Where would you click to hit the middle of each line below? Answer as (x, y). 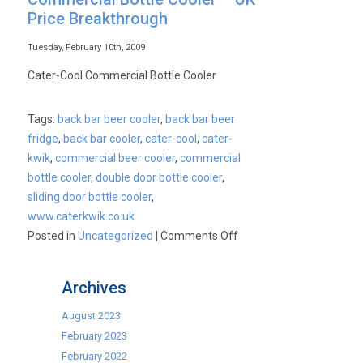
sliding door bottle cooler (90, 197)
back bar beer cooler (109, 119)
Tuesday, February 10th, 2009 (87, 47)
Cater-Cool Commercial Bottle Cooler (122, 75)
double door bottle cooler (159, 177)
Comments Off (200, 236)
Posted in (53, 236)
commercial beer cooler (115, 158)
